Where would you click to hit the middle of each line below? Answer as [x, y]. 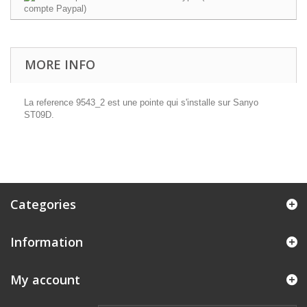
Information [47, 242]
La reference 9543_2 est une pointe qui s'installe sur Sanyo [141, 102]
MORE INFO [60, 64]
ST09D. [39, 115]
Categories [43, 204]
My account [45, 280]
